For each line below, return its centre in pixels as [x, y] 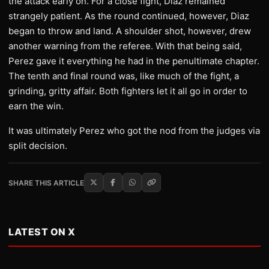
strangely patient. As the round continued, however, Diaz [129, 16]
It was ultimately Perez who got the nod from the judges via [134, 131]
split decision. [38, 146]
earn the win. [36, 106]
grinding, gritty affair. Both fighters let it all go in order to [128, 91]
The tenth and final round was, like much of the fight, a [124, 76]
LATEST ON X [42, 232]
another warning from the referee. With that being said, [125, 46]
